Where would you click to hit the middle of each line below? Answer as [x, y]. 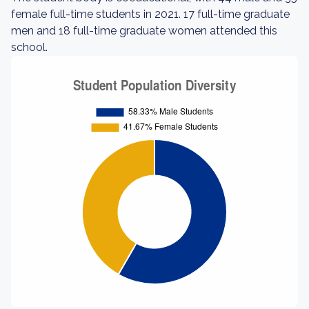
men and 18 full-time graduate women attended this [144, 31]
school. [29, 47]
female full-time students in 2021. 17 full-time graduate [150, 14]
